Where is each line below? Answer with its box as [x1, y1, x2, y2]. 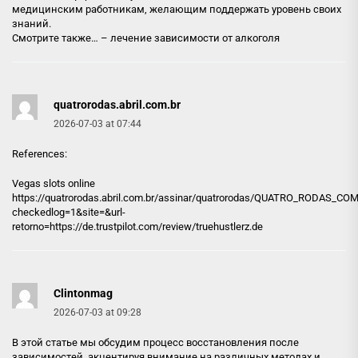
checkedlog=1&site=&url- [12, 205, 125, 218]
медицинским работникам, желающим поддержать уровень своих [12, 2, 341, 15]
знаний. [12, 17, 51, 30]
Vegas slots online [12, 177, 95, 189]
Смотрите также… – [12, 31, 110, 44]
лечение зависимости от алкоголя [110, 31, 280, 44]
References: [12, 147, 67, 160]
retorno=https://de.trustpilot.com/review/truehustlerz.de [12, 220, 263, 233]
